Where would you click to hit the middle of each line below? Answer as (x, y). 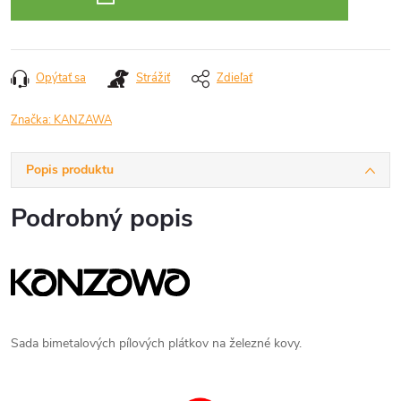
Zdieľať (235, 78)
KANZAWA (83, 120)
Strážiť (153, 78)
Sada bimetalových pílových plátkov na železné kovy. (156, 343)
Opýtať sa (61, 78)
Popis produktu (70, 170)
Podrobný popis (102, 218)
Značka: (32, 120)
